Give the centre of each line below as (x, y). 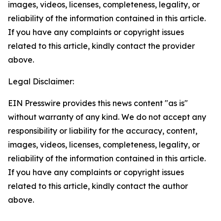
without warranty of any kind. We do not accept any (107, 117)
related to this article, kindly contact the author (98, 186)
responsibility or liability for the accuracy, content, (103, 131)
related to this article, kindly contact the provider (101, 46)
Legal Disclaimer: (41, 81)
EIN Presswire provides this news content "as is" (98, 103)
